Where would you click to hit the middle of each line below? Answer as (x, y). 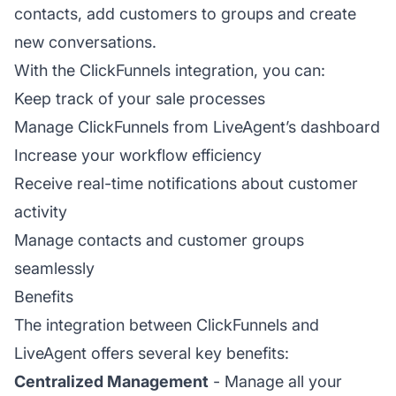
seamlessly (54, 268)
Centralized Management (111, 381)
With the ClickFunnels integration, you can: (170, 70)
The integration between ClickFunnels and (167, 324)
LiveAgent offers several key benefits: (152, 353)
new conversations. (85, 42)
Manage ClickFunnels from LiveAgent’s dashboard (197, 126)
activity (41, 211)
